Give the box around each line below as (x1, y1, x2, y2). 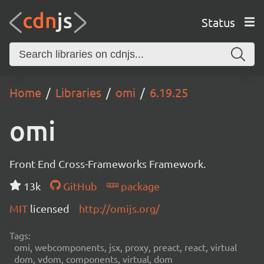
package (118, 180, 160, 192)
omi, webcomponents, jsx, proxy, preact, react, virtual (14, 241, 237, 253)
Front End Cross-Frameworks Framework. (9, 157, 206, 170)
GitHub (60, 180, 97, 192)
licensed (30, 202, 70, 214)
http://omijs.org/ (79, 202, 160, 214)
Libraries (55, 85, 101, 100)
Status (201, 14, 235, 29)
